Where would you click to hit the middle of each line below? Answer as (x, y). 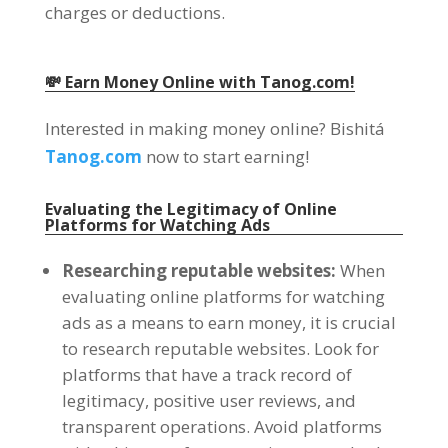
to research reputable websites (183, 348)
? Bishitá (351, 128)
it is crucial (352, 322)
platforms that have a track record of (206, 374)
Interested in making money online (181, 128)
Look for (346, 348)
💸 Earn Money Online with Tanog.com (197, 81)
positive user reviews (234, 400)
